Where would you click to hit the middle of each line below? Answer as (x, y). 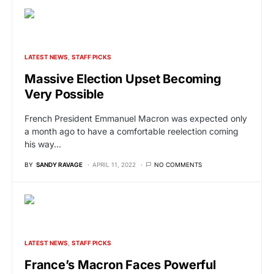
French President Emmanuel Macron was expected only (136, 118)
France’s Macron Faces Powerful (120, 265)
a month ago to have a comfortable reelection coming (131, 131)
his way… (43, 144)
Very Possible (64, 94)
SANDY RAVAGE (59, 164)
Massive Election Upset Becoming (123, 79)
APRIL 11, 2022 (114, 164)
